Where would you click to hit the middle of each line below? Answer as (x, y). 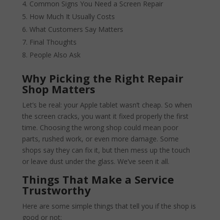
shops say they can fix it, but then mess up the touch (106, 150)
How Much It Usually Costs (72, 16)
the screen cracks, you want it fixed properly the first (105, 116)
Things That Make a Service (98, 179)
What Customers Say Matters (76, 29)
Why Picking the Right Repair (102, 78)
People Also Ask (55, 55)
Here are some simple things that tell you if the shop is (109, 206)
